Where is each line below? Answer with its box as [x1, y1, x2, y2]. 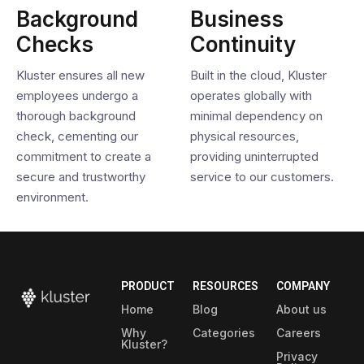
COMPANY [276, 279, 330, 292]
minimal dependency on [190, 108, 323, 123]
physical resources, [190, 128, 299, 144]
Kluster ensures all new [16, 67, 145, 83]
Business [190, 6, 284, 32]
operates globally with [190, 88, 312, 103]
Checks [16, 32, 93, 57]
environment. [16, 189, 89, 205]
